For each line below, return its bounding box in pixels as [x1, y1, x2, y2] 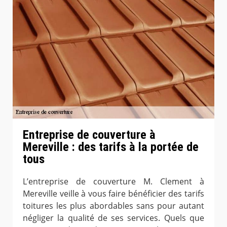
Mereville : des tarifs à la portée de [23, 139, 199, 154]
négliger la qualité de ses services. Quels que [23, 212, 204, 223]
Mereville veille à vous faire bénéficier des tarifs [23, 187, 204, 199]
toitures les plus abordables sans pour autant [23, 200, 204, 211]
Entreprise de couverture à [23, 127, 156, 142]
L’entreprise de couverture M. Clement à [23, 175, 204, 187]
